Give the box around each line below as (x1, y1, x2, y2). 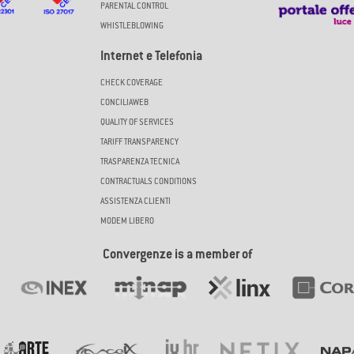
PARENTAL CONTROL (100, 2, 168, 11)
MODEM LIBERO (100, 217, 154, 226)
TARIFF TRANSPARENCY (100, 138, 179, 147)
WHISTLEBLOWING (100, 22, 164, 31)
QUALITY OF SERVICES (100, 119, 174, 127)
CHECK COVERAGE (100, 79, 163, 88)
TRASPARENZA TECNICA (100, 158, 179, 167)
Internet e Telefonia (100, 51, 202, 63)
